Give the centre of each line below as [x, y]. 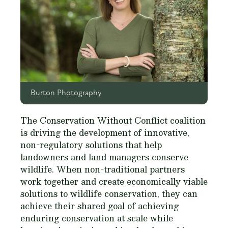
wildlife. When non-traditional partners [103, 169]
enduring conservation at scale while [97, 218]
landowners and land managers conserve [104, 157]
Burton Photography [66, 93]
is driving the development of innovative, [105, 133]
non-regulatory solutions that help [91, 145]
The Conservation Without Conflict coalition [113, 121]
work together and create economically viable [114, 182]
